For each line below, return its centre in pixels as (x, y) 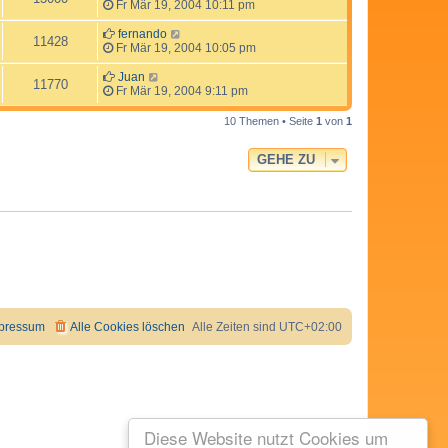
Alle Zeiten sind (235, 326)
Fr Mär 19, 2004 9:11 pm (180, 90)
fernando (142, 33)
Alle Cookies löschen (127, 326)
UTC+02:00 (310, 326)
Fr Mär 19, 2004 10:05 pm (184, 47)
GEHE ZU (286, 159)
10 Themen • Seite (270, 120)
